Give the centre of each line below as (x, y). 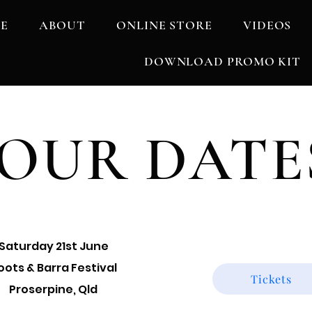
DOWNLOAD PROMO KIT (223, 61)
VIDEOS (267, 25)
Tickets (271, 279)
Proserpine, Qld (53, 289)
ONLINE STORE (164, 25)
